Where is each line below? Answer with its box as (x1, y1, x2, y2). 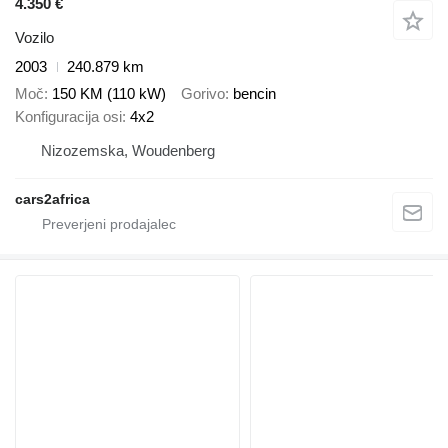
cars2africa (15, 190, 90, 207)
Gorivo (181, 84, 225, 102)
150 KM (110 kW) (52, 84, 166, 102)
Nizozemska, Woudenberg (41, 141, 215, 159)
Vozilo (15, 29, 54, 47)
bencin (233, 84, 276, 102)
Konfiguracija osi (15, 107, 122, 125)
